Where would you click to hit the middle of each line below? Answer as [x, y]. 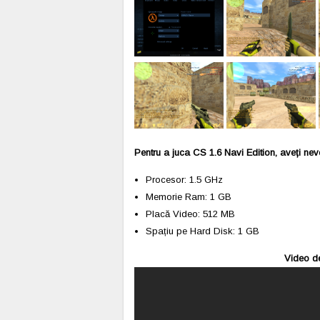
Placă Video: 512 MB [190, 214]
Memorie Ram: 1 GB [189, 197]
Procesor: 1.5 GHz [184, 180]
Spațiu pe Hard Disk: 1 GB [202, 231]
